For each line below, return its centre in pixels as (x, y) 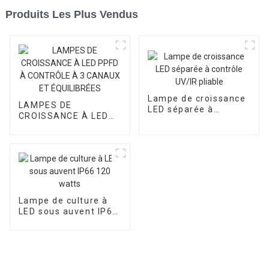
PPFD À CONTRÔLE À (67, 126)
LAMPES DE (45, 105)
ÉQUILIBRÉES (48, 148)
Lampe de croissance (197, 99)
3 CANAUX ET (50, 137)
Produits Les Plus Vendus (71, 14)
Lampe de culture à (63, 200)
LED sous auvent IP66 (68, 211)
